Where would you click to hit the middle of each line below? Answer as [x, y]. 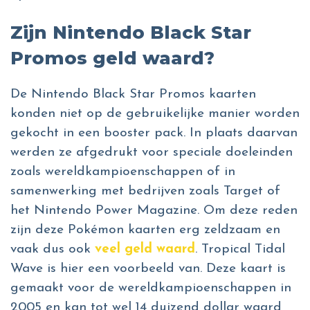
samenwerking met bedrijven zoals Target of [145, 191]
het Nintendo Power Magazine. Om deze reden [154, 210]
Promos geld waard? [112, 58]
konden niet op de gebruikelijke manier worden [155, 113]
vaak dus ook [53, 249]
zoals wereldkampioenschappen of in [123, 172]
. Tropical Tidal [240, 249]
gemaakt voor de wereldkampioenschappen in [151, 288]
